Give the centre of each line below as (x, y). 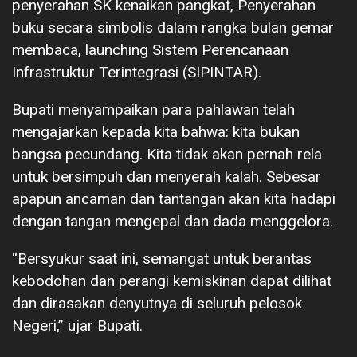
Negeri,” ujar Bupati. (77, 325)
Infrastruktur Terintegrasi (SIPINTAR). (137, 72)
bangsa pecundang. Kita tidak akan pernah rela (167, 154)
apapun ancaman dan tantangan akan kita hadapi (174, 198)
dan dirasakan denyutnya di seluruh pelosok (157, 303)
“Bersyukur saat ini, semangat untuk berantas (162, 258)
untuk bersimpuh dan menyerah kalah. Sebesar (167, 176)
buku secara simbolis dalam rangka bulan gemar (173, 27)
